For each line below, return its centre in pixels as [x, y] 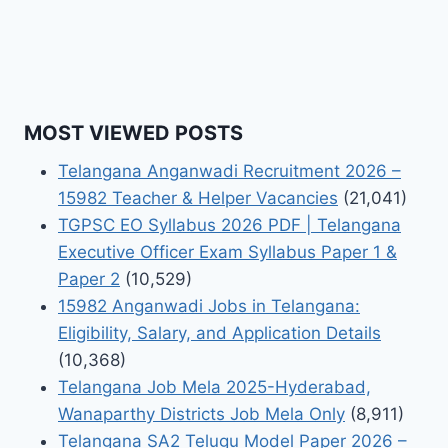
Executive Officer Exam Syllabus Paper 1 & [227, 252]
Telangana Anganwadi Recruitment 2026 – [229, 171]
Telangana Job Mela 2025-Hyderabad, [214, 387]
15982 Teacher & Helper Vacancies [198, 198]
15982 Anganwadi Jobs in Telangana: [209, 306]
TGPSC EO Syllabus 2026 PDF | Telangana [229, 225]
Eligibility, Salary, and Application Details [219, 333]
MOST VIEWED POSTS [133, 133]
